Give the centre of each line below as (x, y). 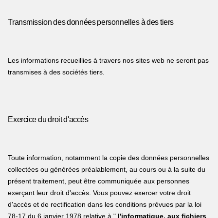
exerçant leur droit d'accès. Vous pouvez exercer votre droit (100, 193)
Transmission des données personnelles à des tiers (91, 22)
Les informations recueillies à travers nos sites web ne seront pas (109, 60)
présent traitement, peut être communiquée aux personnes (99, 181)
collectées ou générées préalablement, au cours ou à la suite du (107, 170)
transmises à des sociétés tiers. (56, 72)
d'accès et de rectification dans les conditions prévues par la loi (105, 205)
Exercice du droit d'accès (48, 120)
